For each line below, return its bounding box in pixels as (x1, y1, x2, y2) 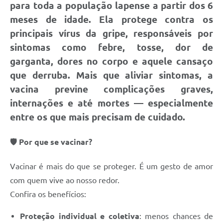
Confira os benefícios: (10, 190, 86, 199)
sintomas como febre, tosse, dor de (10, 42, 213, 53)
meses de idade (10, 14, 89, 25)
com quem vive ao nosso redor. (10, 176, 119, 185)
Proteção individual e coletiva (20, 212, 139, 221)
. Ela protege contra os (89, 14, 214, 25)
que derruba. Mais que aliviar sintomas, (10, 70, 208, 81)
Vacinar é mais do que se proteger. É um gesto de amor (10, 162, 213, 171)
